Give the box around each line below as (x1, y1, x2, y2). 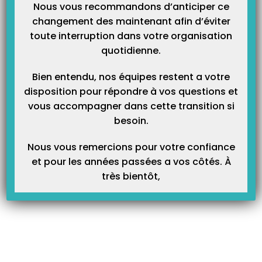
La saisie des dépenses (168, 21, 253, 33)
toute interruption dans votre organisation (30, 29, 232, 43)
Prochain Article (189, 2, 243, 13)
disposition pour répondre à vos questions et (24, 85, 238, 98)
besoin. (113, 114, 149, 127)
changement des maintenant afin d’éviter (32, 15, 230, 28)
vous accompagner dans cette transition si (27, 99, 235, 113)
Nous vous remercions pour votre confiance (27, 140, 235, 154)
